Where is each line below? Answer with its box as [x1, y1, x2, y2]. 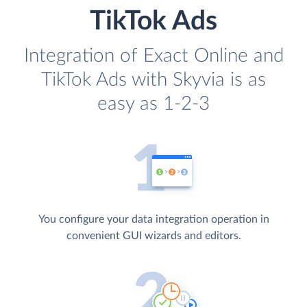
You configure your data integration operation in [38, 214, 269, 225]
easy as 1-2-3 [97, 94, 210, 114]
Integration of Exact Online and [23, 46, 284, 66]
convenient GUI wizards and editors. [66, 230, 241, 242]
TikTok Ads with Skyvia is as [41, 70, 266, 90]
